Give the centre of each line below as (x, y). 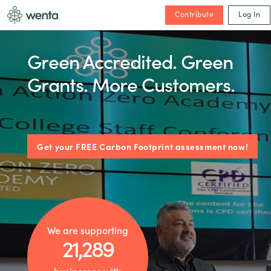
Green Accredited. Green (130, 61)
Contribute (194, 14)
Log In (249, 14)
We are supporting (88, 230)
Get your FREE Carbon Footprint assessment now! (143, 146)
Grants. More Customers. (131, 84)
